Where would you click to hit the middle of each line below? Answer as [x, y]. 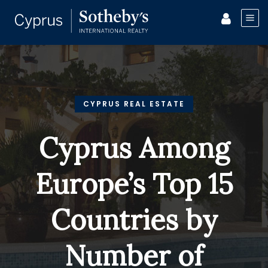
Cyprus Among [134, 148]
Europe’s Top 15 [134, 184]
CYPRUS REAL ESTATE [134, 104]
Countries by [134, 220]
